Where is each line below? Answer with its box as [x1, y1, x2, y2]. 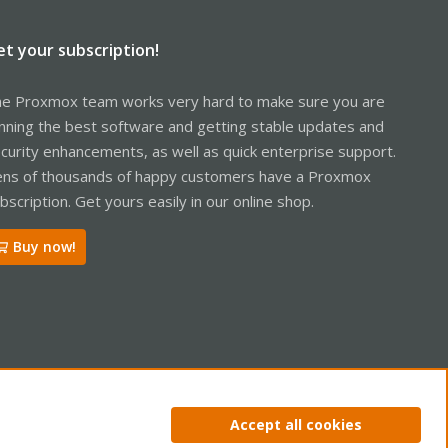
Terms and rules [62, 413, 162, 432]
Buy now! [13, 236, 77, 256]
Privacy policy [173, 413, 256, 432]
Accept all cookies [229, 415, 362, 434]
